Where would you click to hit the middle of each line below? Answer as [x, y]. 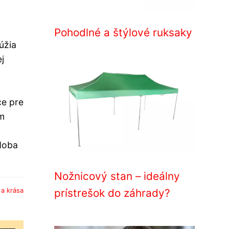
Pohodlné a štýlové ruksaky [123, 32]
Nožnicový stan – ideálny [117, 176]
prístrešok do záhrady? [112, 193]
